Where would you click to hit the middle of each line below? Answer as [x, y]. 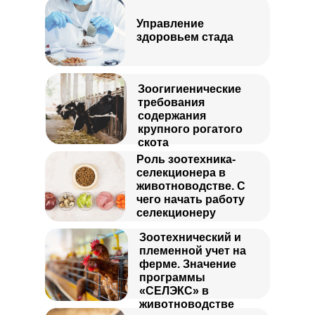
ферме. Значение [188, 264]
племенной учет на [193, 251]
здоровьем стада [185, 37]
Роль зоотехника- [186, 159]
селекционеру [176, 213]
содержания [172, 116]
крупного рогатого [190, 129]
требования [171, 102]
